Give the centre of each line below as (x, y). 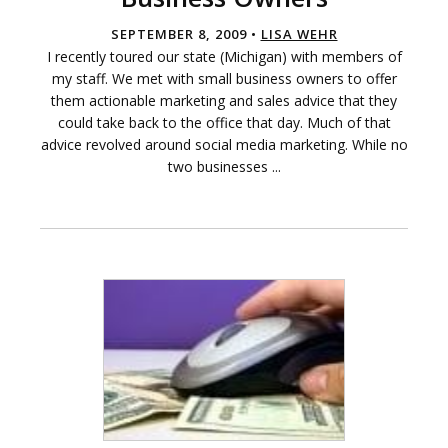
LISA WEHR (299, 34)
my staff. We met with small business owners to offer (224, 79)
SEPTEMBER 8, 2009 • (185, 34)
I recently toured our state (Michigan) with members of (224, 57)
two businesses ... (224, 167)
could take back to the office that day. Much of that (224, 123)
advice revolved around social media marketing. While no (224, 145)
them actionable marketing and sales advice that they (224, 101)
